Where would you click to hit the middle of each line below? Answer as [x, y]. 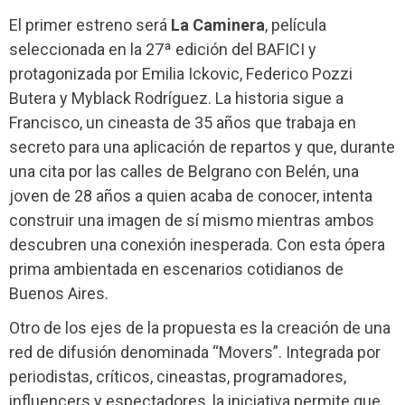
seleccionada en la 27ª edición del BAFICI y [163, 49]
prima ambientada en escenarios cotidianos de [176, 268]
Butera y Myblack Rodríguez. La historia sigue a [176, 98]
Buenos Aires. [59, 293]
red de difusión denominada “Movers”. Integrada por [195, 352]
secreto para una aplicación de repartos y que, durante [202, 146]
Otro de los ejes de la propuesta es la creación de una [200, 327]
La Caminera [218, 24]
